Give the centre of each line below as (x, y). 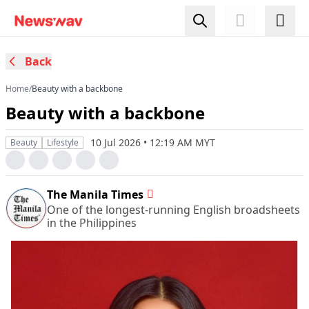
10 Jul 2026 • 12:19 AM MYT (153, 142)
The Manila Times (95, 195)
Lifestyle (63, 142)
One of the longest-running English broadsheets (173, 210)
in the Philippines (92, 223)
